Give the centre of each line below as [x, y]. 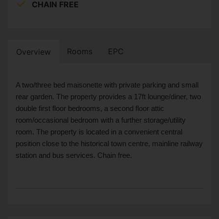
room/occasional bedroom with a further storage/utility [101, 120]
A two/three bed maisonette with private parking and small [107, 85]
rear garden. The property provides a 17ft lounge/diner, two [108, 97]
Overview [33, 52]
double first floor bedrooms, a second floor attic [90, 108]
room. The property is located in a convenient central [99, 132]
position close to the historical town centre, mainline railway [109, 143]
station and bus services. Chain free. [74, 155]
